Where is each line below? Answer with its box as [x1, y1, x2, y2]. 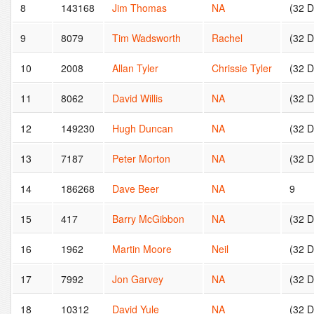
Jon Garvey [112, 271, 164, 286]
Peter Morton [112, 151, 171, 165]
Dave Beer [112, 181, 160, 196]
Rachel [212, 30, 243, 45]
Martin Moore [112, 241, 172, 256]
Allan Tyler [112, 60, 159, 75]
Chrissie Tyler [212, 60, 273, 75]
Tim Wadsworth [112, 30, 182, 45]
